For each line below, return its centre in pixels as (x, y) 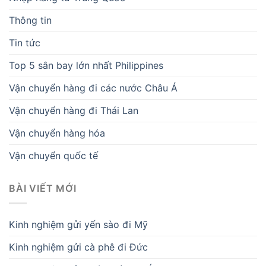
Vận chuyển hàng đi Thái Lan (74, 110)
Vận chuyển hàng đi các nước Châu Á (93, 88)
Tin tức (25, 42)
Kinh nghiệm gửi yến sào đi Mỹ (78, 224)
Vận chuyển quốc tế (53, 155)
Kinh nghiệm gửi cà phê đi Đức (78, 247)
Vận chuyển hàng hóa (57, 133)
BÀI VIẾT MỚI (43, 188)
